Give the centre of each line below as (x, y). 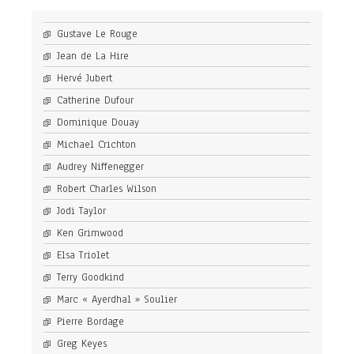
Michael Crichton (96, 144)
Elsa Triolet (83, 255)
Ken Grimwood (90, 233)
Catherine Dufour (95, 100)
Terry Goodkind (90, 277)
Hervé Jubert (85, 78)
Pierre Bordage (90, 321)
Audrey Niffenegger (100, 166)
